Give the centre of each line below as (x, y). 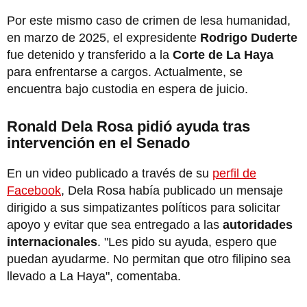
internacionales (52, 242)
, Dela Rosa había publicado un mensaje (172, 190)
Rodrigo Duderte (249, 37)
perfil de (234, 173)
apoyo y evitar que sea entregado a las (115, 224)
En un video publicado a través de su (110, 173)
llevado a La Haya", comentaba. (94, 276)
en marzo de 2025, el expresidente (103, 37)
